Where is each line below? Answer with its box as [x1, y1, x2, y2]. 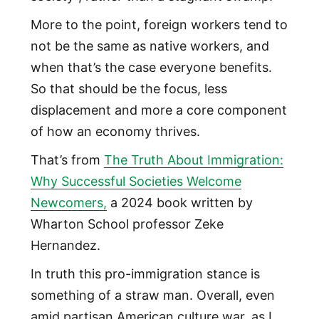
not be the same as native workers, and [30, 38, 269, 53]
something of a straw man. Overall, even [30, 288, 275, 303]
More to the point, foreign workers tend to [30, 17, 288, 32]
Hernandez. [30, 238, 100, 253]
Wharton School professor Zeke [30, 216, 224, 231]
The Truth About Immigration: [103, 152, 283, 167]
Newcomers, [30, 195, 107, 210]
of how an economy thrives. [30, 124, 200, 139]
